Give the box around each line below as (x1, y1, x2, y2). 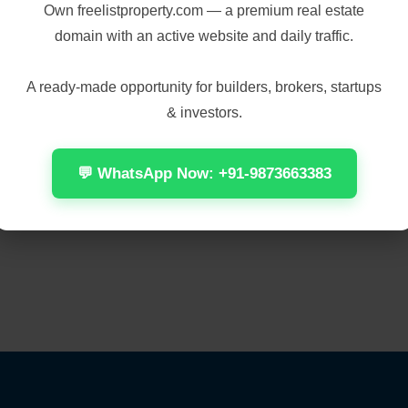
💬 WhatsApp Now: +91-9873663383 (76, 164, 331, 182)
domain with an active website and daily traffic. (55, 27, 353, 44)
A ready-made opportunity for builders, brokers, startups (26, 78, 382, 95)
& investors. (166, 104, 242, 120)
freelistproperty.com (77, 2, 203, 18)
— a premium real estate (203, 2, 364, 18)
